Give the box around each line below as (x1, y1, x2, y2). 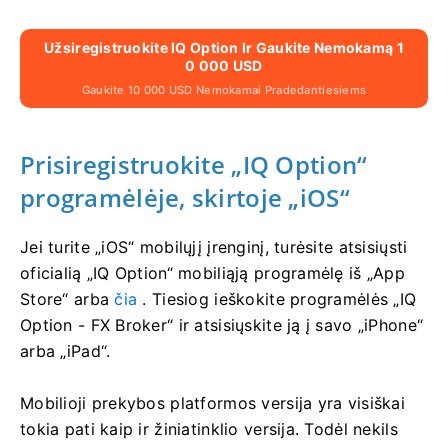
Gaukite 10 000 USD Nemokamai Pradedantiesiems (81, 83, 367, 98)
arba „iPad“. (20, 341, 111, 362)
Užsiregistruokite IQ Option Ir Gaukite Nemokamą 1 (44, 39, 404, 57)
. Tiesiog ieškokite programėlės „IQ (137, 289, 417, 310)
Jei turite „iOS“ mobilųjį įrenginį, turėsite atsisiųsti (20, 237, 408, 258)
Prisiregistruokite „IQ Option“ (20, 148, 368, 182)
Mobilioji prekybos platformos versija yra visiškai (20, 393, 405, 414)
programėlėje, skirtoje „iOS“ (20, 181, 350, 215)
